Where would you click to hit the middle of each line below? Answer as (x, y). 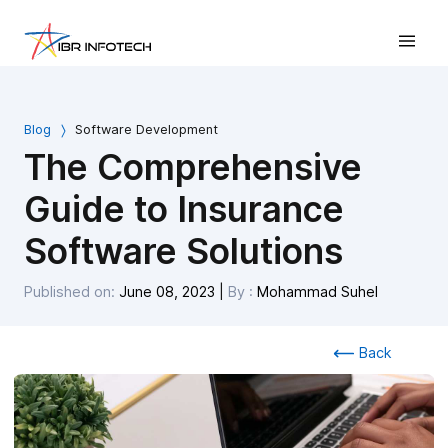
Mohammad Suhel (317, 291)
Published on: (71, 291)
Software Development (144, 129)
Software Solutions (183, 251)
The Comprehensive (193, 167)
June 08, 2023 (167, 291)
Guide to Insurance (184, 209)
